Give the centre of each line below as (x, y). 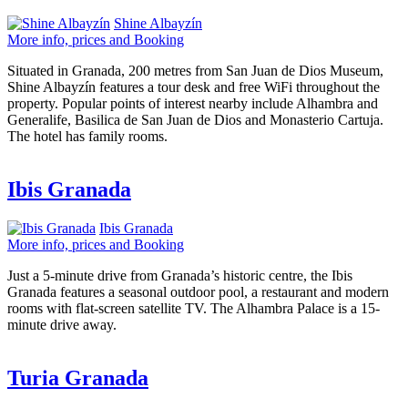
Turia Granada (78, 377)
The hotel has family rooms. (87, 137)
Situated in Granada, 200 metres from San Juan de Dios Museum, (195, 71)
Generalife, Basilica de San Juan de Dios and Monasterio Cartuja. (195, 120)
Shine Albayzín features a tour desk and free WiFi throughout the (194, 87)
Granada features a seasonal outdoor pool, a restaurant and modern (198, 291)
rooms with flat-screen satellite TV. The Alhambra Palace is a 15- (194, 308)
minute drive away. (62, 324)
